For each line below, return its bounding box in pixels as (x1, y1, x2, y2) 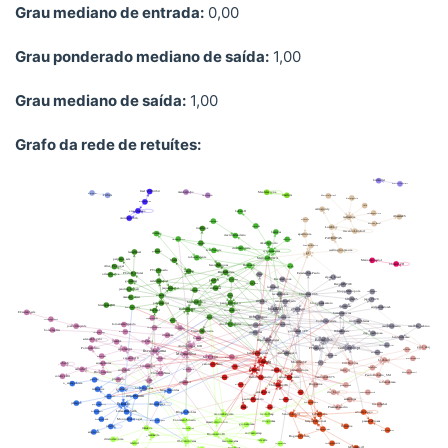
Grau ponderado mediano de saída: (15, 47, 269, 67)
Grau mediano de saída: (15, 91, 186, 111)
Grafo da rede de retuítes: (15, 135, 201, 155)
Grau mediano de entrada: (15, 3, 204, 23)
